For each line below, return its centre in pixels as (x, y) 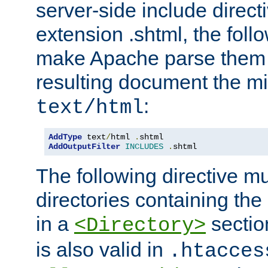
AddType (65, 137)
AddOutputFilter (84, 146)
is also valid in (102, 249)
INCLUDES (144, 146)
